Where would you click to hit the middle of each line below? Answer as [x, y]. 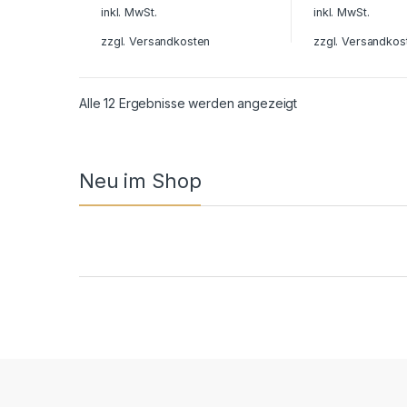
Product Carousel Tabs [199, 259]
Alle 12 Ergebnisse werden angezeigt [189, 103]
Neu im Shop [140, 180]
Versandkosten [170, 41]
